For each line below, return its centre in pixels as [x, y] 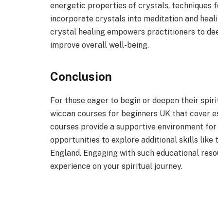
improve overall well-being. [100, 45]
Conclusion [81, 76]
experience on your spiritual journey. [116, 166]
